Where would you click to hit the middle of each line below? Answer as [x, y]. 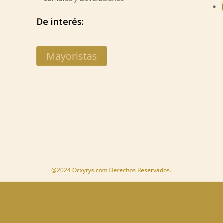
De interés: [60, 22]
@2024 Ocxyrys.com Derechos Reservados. [111, 170]
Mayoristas [72, 56]
